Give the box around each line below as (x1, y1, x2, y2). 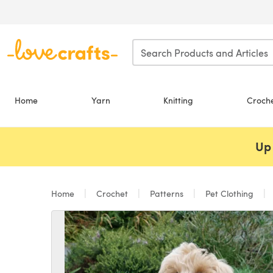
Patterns (147, 188, 186, 199)
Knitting (163, 94, 194, 106)
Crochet (94, 188, 130, 199)
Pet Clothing (203, 188, 256, 199)
